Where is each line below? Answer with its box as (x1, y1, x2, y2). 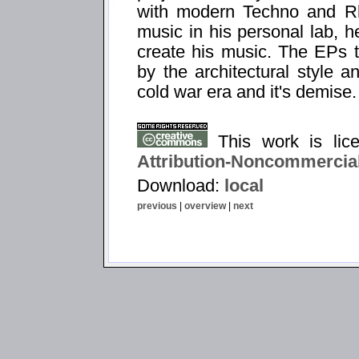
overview (184, 200, 226, 212)
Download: (137, 175, 224, 196)
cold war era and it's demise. (137, 82, 357, 102)
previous (137, 200, 177, 212)
